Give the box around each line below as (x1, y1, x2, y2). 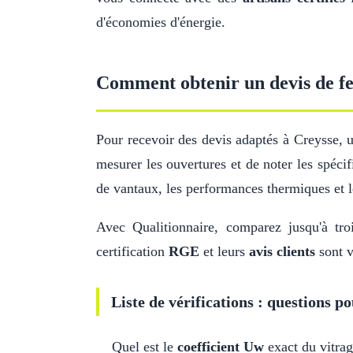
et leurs (199, 243, 249, 259)
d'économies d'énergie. (96, 14, 225, 30)
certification (96, 243, 169, 259)
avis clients (249, 243, 315, 259)
